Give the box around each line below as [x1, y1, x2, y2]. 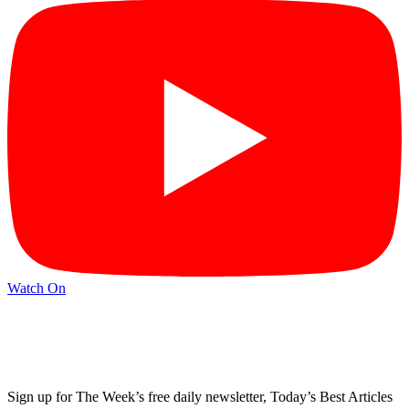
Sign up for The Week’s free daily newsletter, [7, 388, 270, 404]
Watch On [7, 280, 66, 297]
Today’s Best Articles [270, 388, 393, 404]
